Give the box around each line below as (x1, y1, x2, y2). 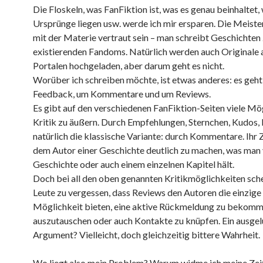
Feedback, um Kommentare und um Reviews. (33, 88, 211, 99)
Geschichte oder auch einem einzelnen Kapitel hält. (33, 159, 234, 170)
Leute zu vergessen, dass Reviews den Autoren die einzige (33, 187, 261, 198)
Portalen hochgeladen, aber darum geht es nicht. (33, 60, 224, 71)
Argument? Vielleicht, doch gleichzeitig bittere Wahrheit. (33, 229, 260, 240)
